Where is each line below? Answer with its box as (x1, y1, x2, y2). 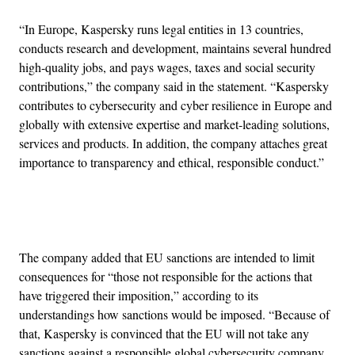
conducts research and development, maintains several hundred (19, 40, 331, 57)
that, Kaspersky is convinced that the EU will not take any (19, 325, 309, 342)
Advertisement (176, 209, 249, 227)
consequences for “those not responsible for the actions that (19, 268, 312, 285)
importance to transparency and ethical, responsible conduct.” (19, 154, 324, 171)
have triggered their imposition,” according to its (19, 287, 258, 304)
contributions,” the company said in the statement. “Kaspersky (19, 78, 329, 95)
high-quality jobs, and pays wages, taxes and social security (19, 59, 315, 76)
